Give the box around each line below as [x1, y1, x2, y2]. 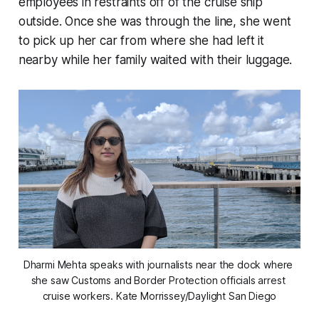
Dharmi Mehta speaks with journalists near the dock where [23, 258, 293, 271]
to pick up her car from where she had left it [18, 33, 265, 48]
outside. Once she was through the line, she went [18, 14, 291, 28]
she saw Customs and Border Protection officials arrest [31, 274, 286, 287]
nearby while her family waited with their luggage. [18, 52, 296, 67]
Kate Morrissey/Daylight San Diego [115, 290, 277, 303]
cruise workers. [42, 290, 116, 303]
